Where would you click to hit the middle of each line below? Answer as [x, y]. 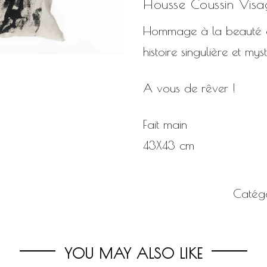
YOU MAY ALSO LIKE [133, 254]
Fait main [165, 125]
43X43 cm [169, 145]
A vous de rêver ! [189, 88]
